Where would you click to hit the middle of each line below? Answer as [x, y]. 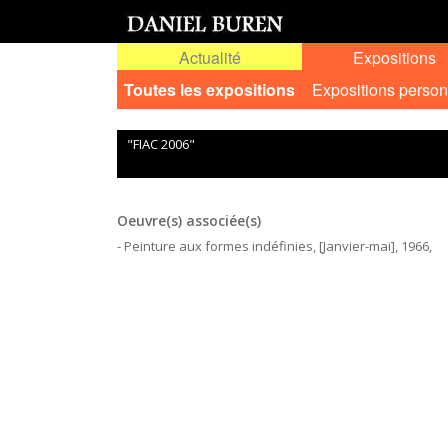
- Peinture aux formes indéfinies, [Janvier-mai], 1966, [274, 246]
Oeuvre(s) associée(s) [189, 220]
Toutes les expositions [209, 89]
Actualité [209, 57]
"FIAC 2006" [161, 144]
